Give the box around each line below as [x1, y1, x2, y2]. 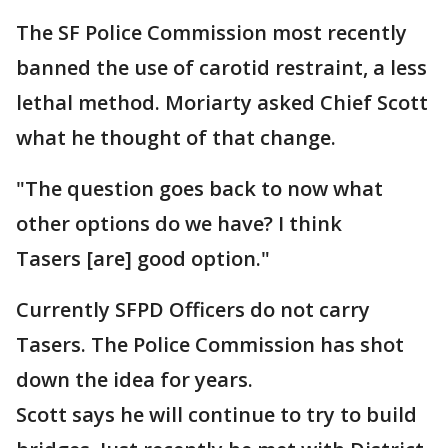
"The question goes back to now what [16, 175, 383, 202]
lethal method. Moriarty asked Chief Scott [16, 89, 428, 116]
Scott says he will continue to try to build [16, 401, 417, 428]
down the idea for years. [16, 366, 253, 393]
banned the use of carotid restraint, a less [16, 54, 427, 81]
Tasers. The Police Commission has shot [16, 331, 404, 358]
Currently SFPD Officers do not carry [16, 296, 370, 323]
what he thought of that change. [16, 124, 336, 151]
